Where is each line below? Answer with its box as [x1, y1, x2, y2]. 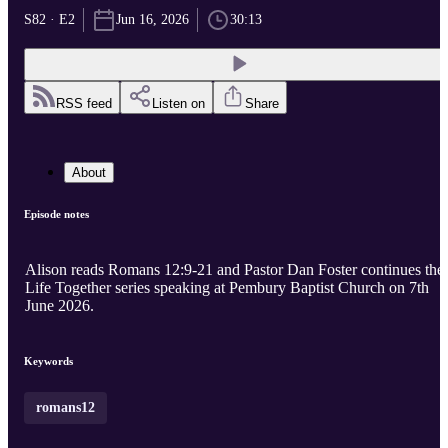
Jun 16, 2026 [116, 12, 189, 28]
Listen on [152, 96, 205, 112]
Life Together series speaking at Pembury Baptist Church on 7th [25, 279, 429, 297]
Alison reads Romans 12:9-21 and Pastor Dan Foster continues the [25, 261, 444, 279]
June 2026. [25, 297, 94, 315]
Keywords [24, 355, 73, 368]
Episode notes [24, 208, 89, 221]
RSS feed [56, 96, 112, 112]
